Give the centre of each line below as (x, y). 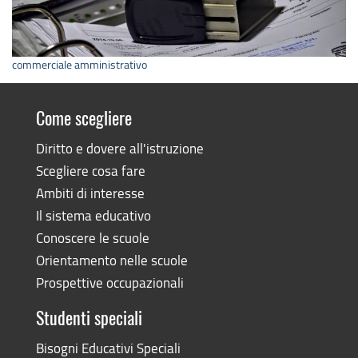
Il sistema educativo (93, 215)
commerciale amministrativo (80, 64)
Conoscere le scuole (92, 237)
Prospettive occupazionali (109, 282)
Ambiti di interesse (90, 193)
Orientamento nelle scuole (111, 260)
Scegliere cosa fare (90, 170)
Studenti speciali (89, 319)
